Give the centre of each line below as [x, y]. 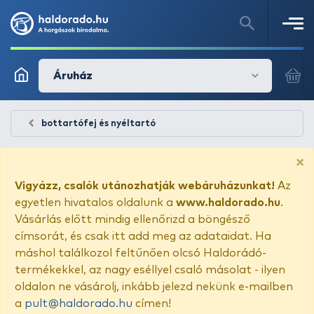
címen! [152, 303]
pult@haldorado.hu [78, 303]
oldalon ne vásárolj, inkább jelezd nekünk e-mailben [154, 287]
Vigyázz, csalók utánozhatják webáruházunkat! [145, 186]
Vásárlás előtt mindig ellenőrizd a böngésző [132, 219]
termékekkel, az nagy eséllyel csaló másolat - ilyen [150, 270]
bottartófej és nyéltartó [98, 124]
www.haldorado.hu [228, 203]
